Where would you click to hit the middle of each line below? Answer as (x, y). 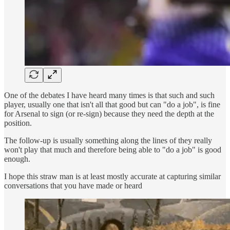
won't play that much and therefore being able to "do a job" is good (113, 149)
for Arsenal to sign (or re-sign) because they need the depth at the (109, 113)
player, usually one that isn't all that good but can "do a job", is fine (112, 104)
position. (18, 123)
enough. (17, 159)
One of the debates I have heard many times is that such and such (109, 95)
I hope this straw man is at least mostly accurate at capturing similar (112, 176)
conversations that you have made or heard (73, 185)
